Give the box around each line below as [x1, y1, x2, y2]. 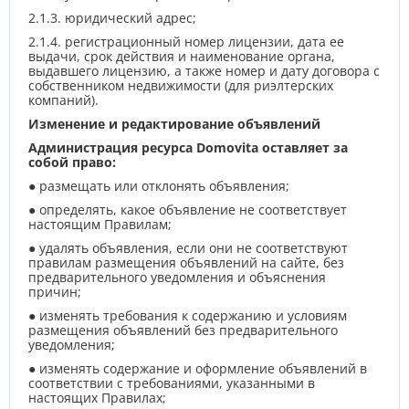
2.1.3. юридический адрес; [28, 9, 196, 26]
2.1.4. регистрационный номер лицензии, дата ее [28, 33, 344, 50]
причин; [28, 283, 81, 300]
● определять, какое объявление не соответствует [28, 201, 347, 218]
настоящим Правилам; [28, 215, 172, 233]
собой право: [28, 153, 116, 171]
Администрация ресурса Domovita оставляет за [28, 139, 348, 156]
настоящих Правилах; [28, 389, 166, 406]
